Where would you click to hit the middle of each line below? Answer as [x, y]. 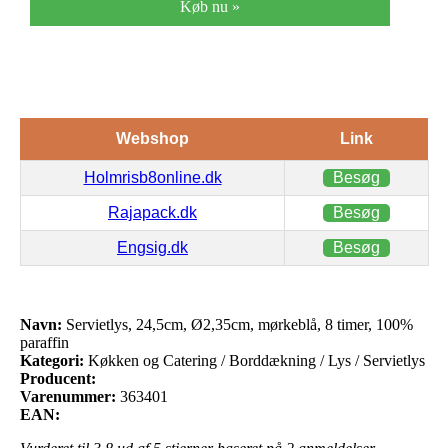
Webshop [152, 138]
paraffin [44, 342]
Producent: [58, 378]
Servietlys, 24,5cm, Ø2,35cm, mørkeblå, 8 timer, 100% [237, 324]
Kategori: [52, 360]
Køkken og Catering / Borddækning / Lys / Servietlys [254, 360]
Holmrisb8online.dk [152, 177]
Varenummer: [68, 396]
